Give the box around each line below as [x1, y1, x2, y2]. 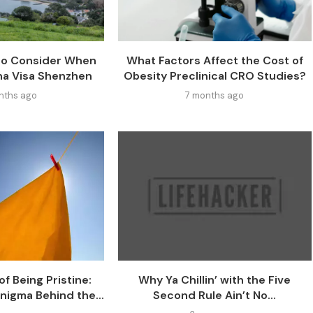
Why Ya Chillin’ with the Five [138, 272, 291, 287]
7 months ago [185, 89, 245, 101]
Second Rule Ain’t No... [153, 287, 277, 303]
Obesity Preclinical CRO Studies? [123, 68, 306, 83]
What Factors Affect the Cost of [126, 52, 303, 68]
